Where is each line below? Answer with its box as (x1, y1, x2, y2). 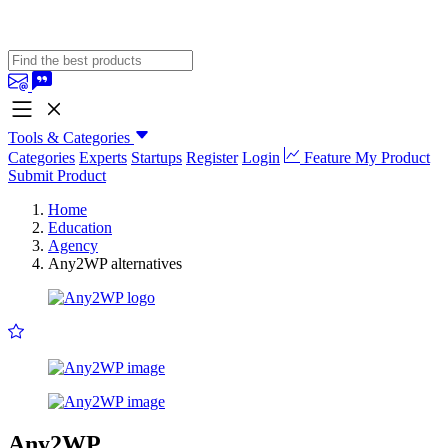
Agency (48, 237, 98, 254)
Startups (131, 149, 182, 166)
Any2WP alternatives (48, 255, 182, 272)
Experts (79, 149, 127, 166)
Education (48, 219, 112, 236)
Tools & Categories (8, 129, 130, 146)
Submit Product (8, 167, 106, 184)
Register (186, 149, 238, 166)
